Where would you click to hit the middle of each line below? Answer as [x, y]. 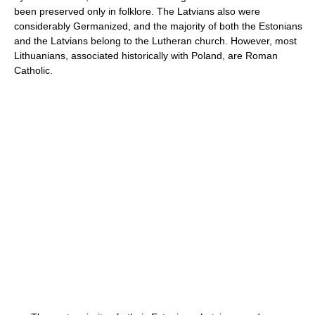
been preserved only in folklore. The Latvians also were [137, 11]
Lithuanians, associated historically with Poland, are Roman [146, 56]
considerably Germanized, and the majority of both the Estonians [158, 26]
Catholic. [33, 70]
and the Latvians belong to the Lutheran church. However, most [155, 41]
